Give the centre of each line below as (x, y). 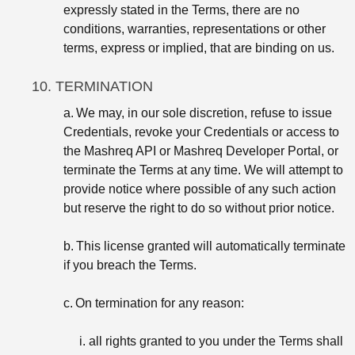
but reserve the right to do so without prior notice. (199, 208)
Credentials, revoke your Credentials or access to (201, 132)
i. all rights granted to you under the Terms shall (211, 341)
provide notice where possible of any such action (200, 189)
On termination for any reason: (160, 303)
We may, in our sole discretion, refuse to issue (204, 113)
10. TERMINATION (92, 86)
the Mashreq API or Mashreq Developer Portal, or (201, 151)
